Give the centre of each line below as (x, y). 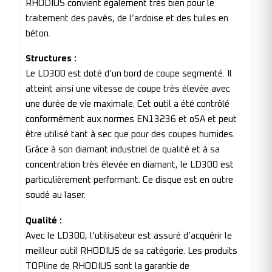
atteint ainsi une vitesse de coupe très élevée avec (128, 89)
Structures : (51, 59)
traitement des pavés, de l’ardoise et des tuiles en (127, 18)
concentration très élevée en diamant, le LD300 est (130, 165)
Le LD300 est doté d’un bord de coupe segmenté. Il (129, 74)
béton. (38, 33)
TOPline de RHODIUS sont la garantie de (107, 266)
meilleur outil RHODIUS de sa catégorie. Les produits (131, 251)
